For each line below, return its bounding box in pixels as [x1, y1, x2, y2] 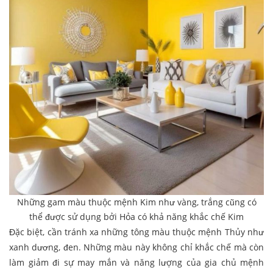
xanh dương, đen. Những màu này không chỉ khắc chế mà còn [9, 241, 264, 253]
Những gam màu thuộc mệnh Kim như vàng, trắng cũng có [16, 196, 257, 208]
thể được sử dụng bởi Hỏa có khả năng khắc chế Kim [29, 211, 244, 223]
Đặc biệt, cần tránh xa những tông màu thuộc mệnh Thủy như [9, 226, 264, 238]
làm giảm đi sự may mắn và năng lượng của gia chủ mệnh [9, 257, 264, 269]
